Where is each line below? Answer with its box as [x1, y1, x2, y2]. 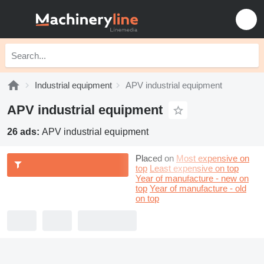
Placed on [136, 153, 174, 163]
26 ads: [7, 127, 42, 137]
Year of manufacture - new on [136, 173, 249, 183]
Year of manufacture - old [150, 183, 246, 193]
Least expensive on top [150, 163, 239, 173]
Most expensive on [176, 153, 249, 163]
